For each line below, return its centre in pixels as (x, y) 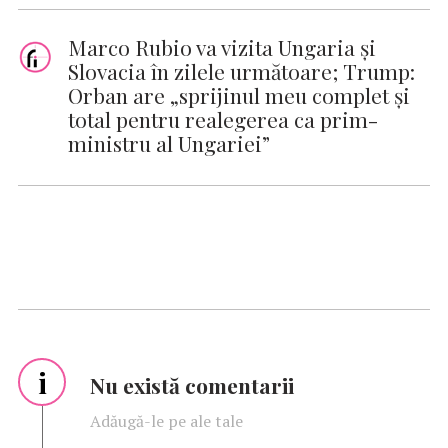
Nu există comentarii (192, 384)
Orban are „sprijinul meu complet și (239, 94)
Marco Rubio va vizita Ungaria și (222, 46)
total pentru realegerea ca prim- (223, 118)
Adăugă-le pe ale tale (166, 420)
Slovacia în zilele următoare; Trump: (241, 70)
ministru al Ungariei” (169, 142)
